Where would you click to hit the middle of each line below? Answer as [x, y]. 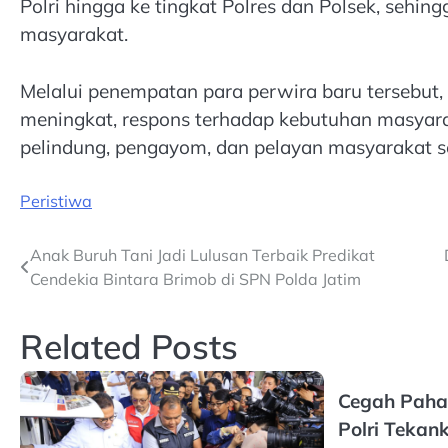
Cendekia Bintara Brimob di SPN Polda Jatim [195, 279]
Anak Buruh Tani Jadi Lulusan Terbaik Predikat [202, 255]
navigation [79, 296]
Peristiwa [56, 201]
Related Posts [129, 346]
